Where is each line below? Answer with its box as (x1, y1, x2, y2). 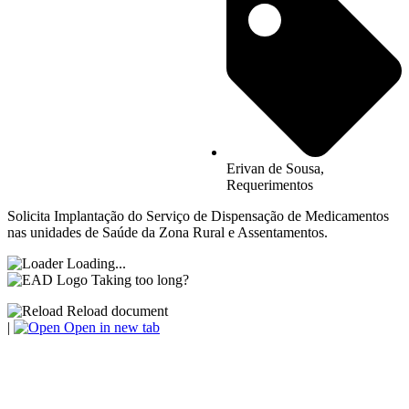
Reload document (63, 303, 168, 320)
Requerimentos (226, 177, 313, 194)
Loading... (67, 256, 126, 272)
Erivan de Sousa (226, 161, 320, 177)
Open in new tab (60, 320, 160, 336)
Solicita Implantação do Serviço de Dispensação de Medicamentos (7, 208, 389, 225)
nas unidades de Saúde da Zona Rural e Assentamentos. (7, 225, 328, 241)
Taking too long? (91, 272, 189, 288)
